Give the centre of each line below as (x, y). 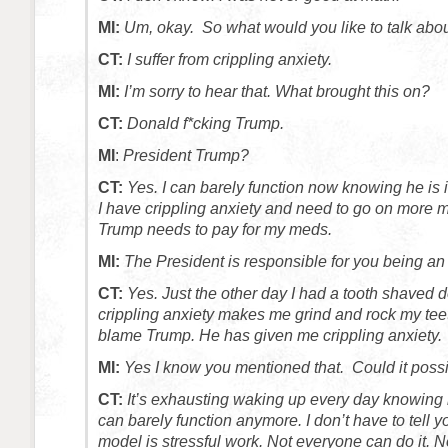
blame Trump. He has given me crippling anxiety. (270, 335)
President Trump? (186, 155)
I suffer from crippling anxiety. (229, 59)
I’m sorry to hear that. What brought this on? (277, 91)
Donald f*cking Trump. (207, 123)
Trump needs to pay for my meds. (217, 229)
